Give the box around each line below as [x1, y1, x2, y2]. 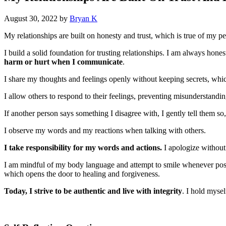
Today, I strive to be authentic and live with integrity [4, 187, 182, 196]
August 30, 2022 [4, 14, 58, 23]
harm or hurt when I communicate [4, 58, 123, 67]
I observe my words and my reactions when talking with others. [4, 126, 206, 135]
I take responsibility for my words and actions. [4, 143, 164, 152]
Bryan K [70, 14, 97, 23]
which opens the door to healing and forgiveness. [4, 169, 160, 179]
